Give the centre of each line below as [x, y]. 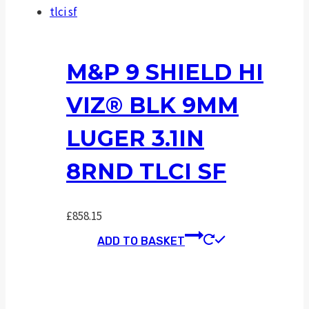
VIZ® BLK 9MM [152, 106]
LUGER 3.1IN [135, 139]
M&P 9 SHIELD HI [165, 72]
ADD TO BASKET [141, 241]
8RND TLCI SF [146, 172]
